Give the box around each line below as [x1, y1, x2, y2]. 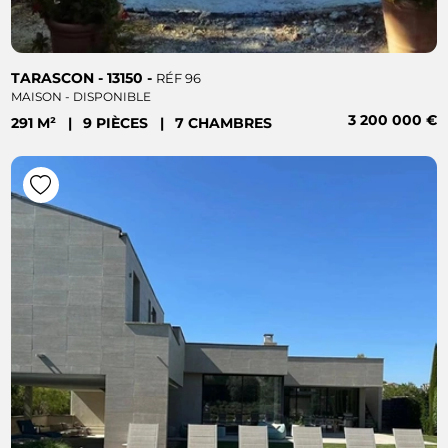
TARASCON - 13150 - [11, 69, 157, 86]
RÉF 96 [156, 70, 202, 86]
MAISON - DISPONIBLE [11, 88, 152, 104]
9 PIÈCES [83, 115, 153, 132]
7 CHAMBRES [175, 115, 273, 132]
